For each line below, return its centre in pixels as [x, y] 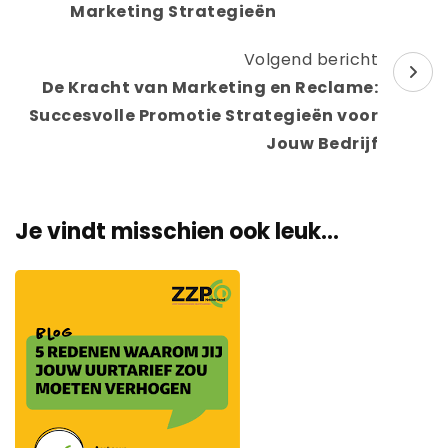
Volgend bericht [310, 59]
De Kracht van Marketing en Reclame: [209, 87]
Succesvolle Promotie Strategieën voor [203, 115]
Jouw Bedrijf [322, 143]
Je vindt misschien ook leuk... [177, 231]
